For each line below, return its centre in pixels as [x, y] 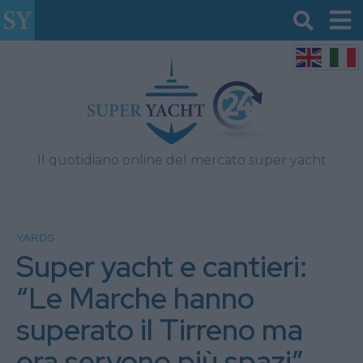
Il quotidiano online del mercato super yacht [181, 160]
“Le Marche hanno [135, 298]
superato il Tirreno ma [160, 330]
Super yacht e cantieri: [162, 267]
